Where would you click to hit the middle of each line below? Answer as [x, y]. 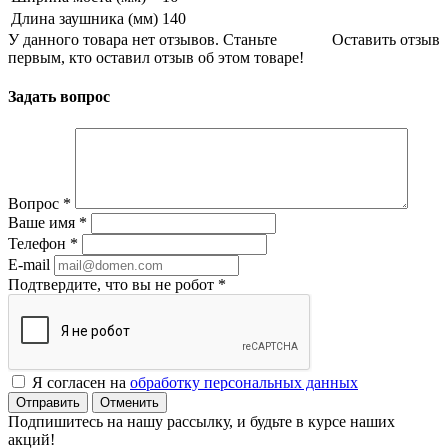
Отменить [129, 402]
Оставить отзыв [386, 40]
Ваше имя [43, 222]
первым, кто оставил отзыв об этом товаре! [156, 58]
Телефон [39, 243]
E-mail [29, 264]
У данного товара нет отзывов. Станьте [142, 40]
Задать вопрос [59, 97]
